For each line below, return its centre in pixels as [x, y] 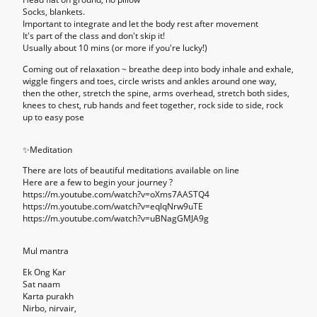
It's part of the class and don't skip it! [94, 36]
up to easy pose [53, 117]
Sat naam [41, 284]
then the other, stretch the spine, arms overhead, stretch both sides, [156, 93]
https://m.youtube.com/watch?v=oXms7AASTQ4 [116, 195]
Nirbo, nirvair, [50, 308]
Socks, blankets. [54, 12]
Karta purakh [48, 296]
